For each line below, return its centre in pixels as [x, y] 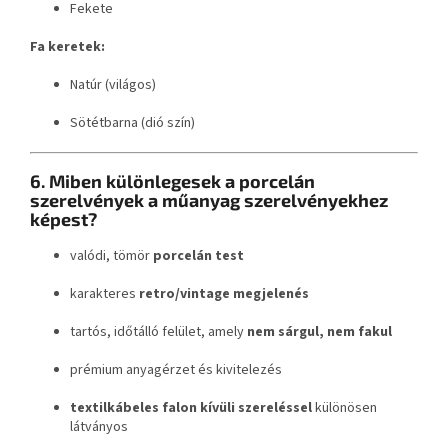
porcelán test [198, 255]
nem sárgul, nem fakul [319, 331]
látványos [99, 426]
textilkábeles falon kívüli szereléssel [191, 407]
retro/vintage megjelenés [224, 293]
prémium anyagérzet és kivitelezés [176, 369]
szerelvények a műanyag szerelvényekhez [209, 199]
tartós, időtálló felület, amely [157, 331]
